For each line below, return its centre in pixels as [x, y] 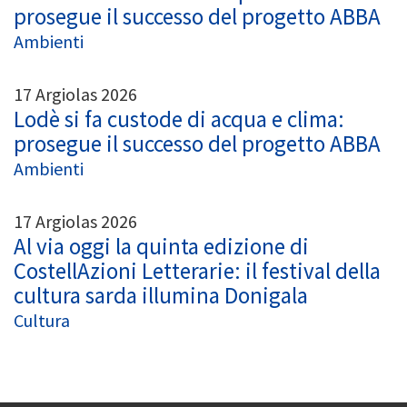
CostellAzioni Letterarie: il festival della [197, 270]
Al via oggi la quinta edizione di [161, 246]
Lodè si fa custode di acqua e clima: [179, 119]
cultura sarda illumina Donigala [161, 295]
